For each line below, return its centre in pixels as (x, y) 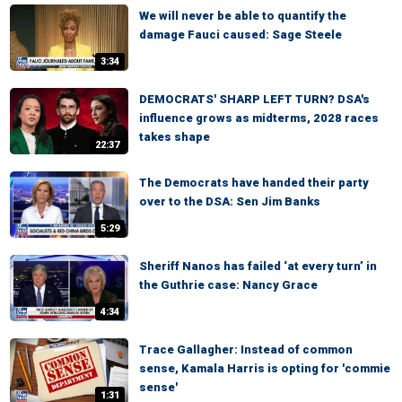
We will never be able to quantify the (243, 16)
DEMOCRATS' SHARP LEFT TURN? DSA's (254, 99)
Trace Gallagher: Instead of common (246, 350)
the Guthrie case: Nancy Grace (228, 285)
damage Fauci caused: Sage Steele (240, 35)
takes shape (175, 137)
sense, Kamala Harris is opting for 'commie (265, 368)
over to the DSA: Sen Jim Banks (230, 201)
